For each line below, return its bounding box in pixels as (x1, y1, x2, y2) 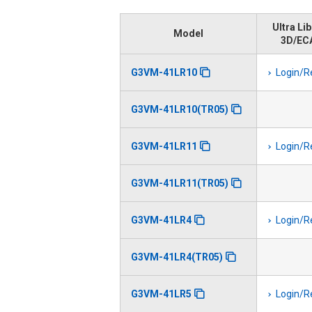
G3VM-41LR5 (131, 288, 192, 299)
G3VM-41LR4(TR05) (131, 251, 223, 263)
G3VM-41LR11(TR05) (131, 177, 228, 189)
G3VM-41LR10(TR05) (131, 103, 228, 115)
